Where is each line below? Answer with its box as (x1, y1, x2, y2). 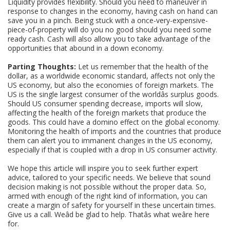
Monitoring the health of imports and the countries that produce (8, 126, 222, 136)
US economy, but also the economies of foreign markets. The (8, 80, 214, 90)
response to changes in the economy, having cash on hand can (8, 6, 218, 16)
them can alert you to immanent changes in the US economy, (8, 135, 213, 145)
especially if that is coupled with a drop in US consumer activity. (8, 144, 218, 155)
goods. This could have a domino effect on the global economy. (8, 117, 220, 127)
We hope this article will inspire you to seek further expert (8, 163, 199, 173)
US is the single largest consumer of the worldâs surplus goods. (8, 89, 219, 99)
